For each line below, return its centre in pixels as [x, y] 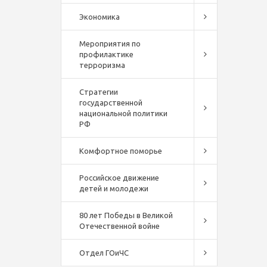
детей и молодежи [114, 188]
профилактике [106, 54]
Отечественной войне [119, 226]
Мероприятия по [110, 44]
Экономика [100, 17]
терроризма [102, 65]
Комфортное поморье [121, 151]
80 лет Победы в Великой [126, 215]
